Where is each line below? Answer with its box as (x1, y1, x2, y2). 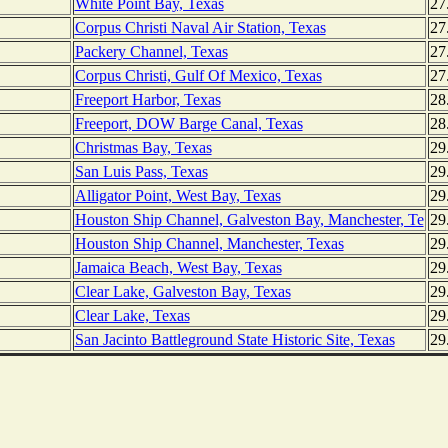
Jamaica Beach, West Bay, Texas (74, 259, 282, 277)
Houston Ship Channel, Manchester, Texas (74, 235, 344, 253)
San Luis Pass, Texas (74, 163, 208, 181)
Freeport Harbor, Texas (74, 91, 221, 109)
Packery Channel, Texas (74, 43, 228, 61)
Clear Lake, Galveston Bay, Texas (74, 283, 291, 301)
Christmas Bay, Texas (74, 139, 212, 157)
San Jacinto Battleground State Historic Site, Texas (74, 331, 395, 349)
